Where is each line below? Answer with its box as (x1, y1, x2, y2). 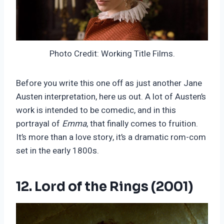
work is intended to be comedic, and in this (16, 104, 176, 117)
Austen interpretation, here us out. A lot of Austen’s (16, 90, 206, 103)
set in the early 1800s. (16, 144, 99, 157)
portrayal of (16, 117, 62, 130)
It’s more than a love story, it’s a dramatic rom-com (16, 131, 206, 144)
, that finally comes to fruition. (86, 117, 198, 130)
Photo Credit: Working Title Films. (49, 47, 175, 60)
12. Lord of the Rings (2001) (16, 178, 193, 195)
